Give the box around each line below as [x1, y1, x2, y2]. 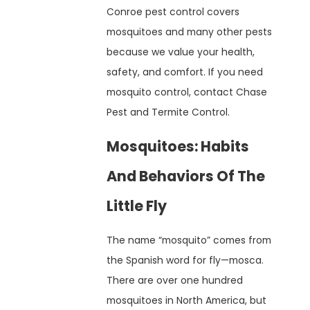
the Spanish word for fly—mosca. [107, 253, 264, 268]
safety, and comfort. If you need [107, 64, 264, 79]
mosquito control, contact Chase [107, 84, 268, 99]
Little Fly [107, 196, 167, 217]
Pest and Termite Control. [107, 104, 233, 119]
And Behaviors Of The [107, 166, 266, 187]
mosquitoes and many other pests [107, 24, 273, 39]
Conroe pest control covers [107, 4, 240, 19]
